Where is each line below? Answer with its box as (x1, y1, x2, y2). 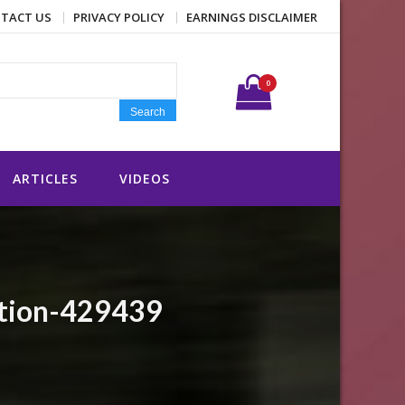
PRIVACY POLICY (73, 9, 165, 26)
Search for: (176, 52, 199, 71)
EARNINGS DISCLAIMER (186, 9, 317, 26)
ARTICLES (13, 170, 78, 188)
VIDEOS (119, 170, 170, 188)
